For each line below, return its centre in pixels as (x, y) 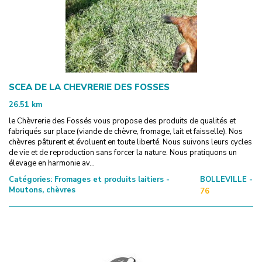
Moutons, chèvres (42, 190)
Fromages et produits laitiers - (111, 179)
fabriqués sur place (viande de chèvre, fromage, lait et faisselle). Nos (126, 131)
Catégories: (30, 179)
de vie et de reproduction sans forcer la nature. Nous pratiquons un (123, 152)
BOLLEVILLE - (226, 179)
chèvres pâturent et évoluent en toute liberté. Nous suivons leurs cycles (130, 142)
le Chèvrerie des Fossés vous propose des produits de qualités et (122, 121)
